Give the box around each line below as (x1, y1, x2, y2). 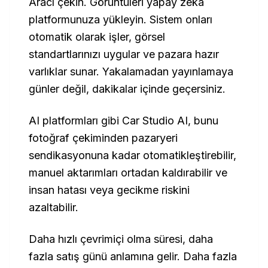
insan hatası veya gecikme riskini (29, 184, 190, 196)
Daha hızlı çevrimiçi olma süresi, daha (29, 233, 213, 245)
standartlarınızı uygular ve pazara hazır (29, 48, 219, 60)
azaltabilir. (29, 201, 78, 214)
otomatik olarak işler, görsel (29, 31, 165, 43)
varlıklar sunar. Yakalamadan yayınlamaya (29, 65, 233, 78)
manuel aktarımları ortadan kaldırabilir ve (29, 166, 227, 179)
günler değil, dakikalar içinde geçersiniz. (29, 83, 226, 95)
